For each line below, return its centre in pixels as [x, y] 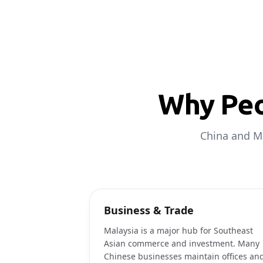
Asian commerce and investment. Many [182, 243]
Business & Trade [149, 210]
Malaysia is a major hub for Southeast [178, 230]
